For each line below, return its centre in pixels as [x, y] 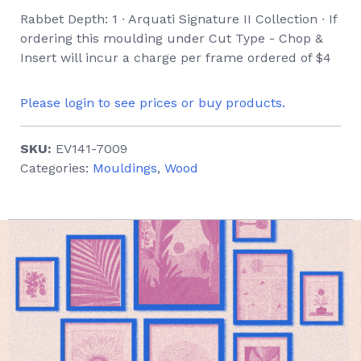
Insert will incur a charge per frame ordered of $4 [176, 57]
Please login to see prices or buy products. [153, 102]
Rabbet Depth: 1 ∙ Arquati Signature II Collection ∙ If [178, 19]
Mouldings [125, 168]
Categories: [56, 168]
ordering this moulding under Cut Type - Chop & [172, 38]
